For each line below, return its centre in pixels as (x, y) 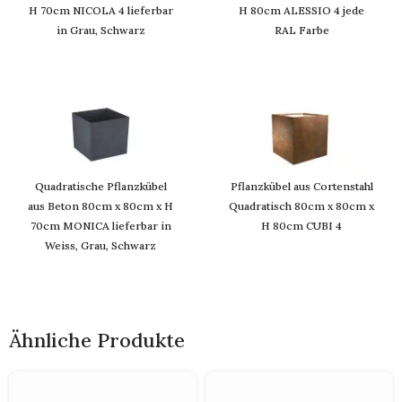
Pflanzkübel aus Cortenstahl (301, 187)
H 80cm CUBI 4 (301, 226)
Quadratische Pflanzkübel (100, 187)
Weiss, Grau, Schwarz (100, 246)
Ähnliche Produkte (97, 341)
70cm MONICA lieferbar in (100, 226)
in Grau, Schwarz (100, 31)
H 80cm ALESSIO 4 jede (301, 11)
